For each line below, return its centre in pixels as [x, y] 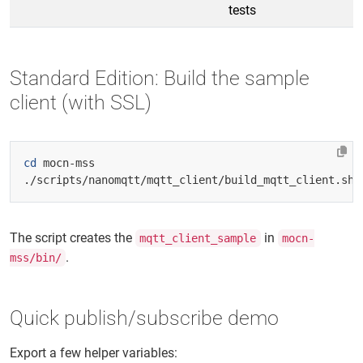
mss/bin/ [36, 258]
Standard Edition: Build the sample [160, 78]
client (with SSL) [81, 102]
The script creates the [73, 238]
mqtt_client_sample [198, 238]
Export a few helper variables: [94, 353]
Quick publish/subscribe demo [144, 318]
